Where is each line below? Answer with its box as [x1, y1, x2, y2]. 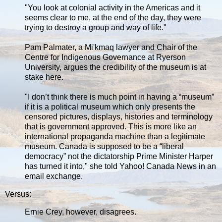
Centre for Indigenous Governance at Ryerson [25, 53, 186, 62]
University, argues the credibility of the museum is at [25, 63, 206, 72]
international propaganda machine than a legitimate [25, 132, 205, 141]
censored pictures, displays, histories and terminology [25, 112, 213, 121]
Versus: [5, 190, 31, 199]
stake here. [25, 73, 63, 82]
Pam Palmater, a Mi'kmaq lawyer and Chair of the [25, 43, 197, 52]
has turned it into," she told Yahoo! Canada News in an [25, 162, 216, 171]
